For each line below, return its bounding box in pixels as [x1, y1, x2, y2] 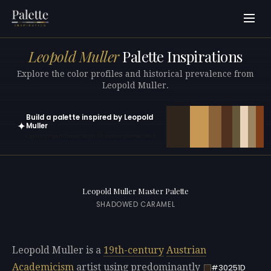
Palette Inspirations [119, 47, 243, 67]
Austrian [166, 244, 206, 256]
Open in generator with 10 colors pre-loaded [26, 132, 155, 140]
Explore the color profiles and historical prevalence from [17, 68, 254, 79]
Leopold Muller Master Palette [82, 186, 189, 197]
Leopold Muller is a [12, 244, 103, 256]
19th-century [103, 244, 164, 256]
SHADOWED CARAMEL [96, 200, 175, 210]
